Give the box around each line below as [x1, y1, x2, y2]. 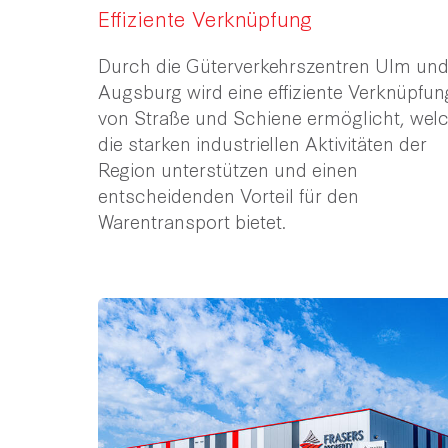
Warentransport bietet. [98, 207, 291, 234]
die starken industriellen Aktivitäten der [98, 129, 427, 156]
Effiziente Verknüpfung [98, 3, 312, 32]
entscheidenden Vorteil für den [98, 181, 359, 208]
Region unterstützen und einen [98, 155, 358, 182]
